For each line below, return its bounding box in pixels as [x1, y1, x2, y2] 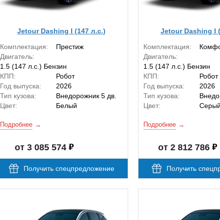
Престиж [56, 43, 84, 51]
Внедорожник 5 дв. [56, 92, 117, 100]
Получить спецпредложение [23, 165, 114, 173]
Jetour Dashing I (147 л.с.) [17, 27, 106, 35]
